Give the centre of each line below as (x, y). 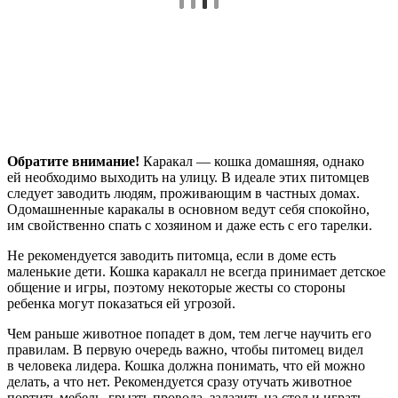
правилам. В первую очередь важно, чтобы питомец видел (185, 349)
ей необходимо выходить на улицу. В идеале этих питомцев (188, 177)
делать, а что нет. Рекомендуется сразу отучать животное (179, 381)
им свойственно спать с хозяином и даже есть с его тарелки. (190, 225)
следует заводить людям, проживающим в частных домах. (183, 193)
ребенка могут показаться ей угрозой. (121, 303)
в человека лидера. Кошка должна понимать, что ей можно (186, 365)
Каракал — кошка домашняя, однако (252, 161)
